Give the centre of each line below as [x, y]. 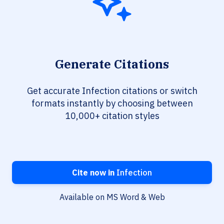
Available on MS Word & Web [112, 197]
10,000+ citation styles [112, 116]
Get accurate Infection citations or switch [112, 91]
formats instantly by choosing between [112, 103]
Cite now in [93, 173]
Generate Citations [112, 64]
